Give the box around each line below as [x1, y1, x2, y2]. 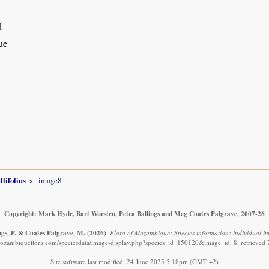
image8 [38, 174, 61, 186]
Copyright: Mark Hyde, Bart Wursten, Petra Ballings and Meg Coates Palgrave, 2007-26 [4, 208, 265, 219]
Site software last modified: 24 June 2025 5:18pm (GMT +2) [50, 256, 219, 266]
